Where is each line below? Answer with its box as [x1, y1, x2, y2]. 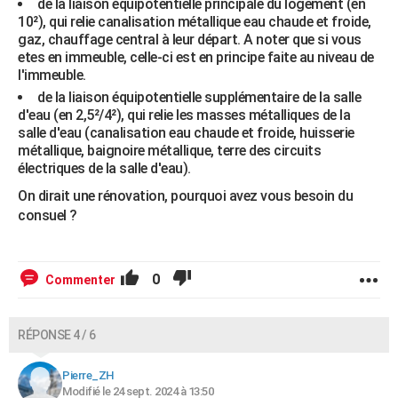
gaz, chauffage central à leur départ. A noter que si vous [18, 30, 362, 48]
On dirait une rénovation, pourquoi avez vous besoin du [18, 187, 353, 204]
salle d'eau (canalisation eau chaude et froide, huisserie [18, 123, 354, 141]
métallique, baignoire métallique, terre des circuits [18, 141, 321, 159]
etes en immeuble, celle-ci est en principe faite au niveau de [18, 48, 374, 66]
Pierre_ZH [62, 368, 115, 382]
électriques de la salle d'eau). [18, 159, 191, 177]
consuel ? [18, 206, 77, 224]
